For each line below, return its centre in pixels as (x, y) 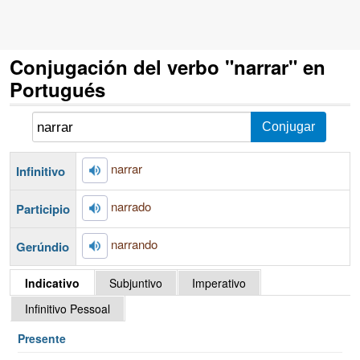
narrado (131, 206)
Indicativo (52, 283)
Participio (43, 209)
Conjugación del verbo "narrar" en (168, 67)
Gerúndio (43, 246)
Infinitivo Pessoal (67, 309)
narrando (134, 243)
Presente (42, 338)
